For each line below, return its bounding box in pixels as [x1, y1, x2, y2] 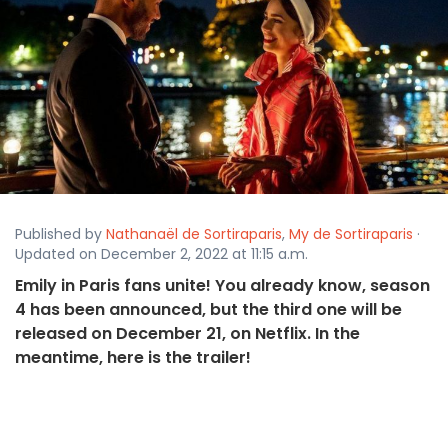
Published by [15, 224, 106, 245]
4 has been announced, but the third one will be [15, 298, 402, 322]
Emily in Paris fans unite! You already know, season [15, 274, 430, 298]
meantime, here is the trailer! [15, 346, 251, 370]
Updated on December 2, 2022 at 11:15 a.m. [15, 244, 308, 265]
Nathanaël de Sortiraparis [106, 224, 282, 245]
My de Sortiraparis [289, 224, 413, 245]
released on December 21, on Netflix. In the [15, 322, 360, 346]
